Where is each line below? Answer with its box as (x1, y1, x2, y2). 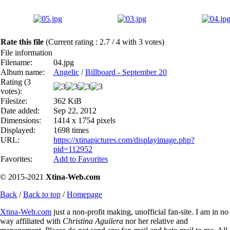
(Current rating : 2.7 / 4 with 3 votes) (46, 37, 164, 46)
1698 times (53, 125, 89, 135)
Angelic (53, 67, 79, 76)
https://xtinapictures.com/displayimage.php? (53, 135, 195, 144)
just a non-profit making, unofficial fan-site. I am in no (51, 207, 228, 216)
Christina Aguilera (63, 216, 123, 225)
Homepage (67, 189, 102, 199)
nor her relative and (123, 216, 188, 225)
